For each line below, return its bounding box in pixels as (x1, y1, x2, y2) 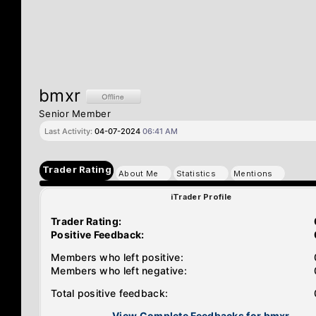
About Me (119, 169, 159, 178)
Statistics (176, 169, 216, 178)
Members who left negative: (51, 265, 187, 276)
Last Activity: (44, 126, 92, 136)
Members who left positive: (51, 251, 183, 263)
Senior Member (39, 108, 111, 119)
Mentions (233, 169, 273, 178)
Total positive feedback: (51, 287, 169, 299)
